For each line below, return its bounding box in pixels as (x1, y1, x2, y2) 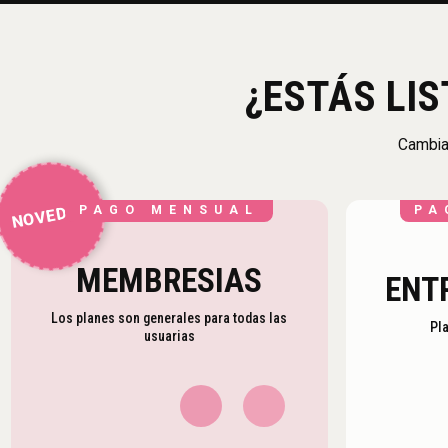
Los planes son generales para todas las (51, 309, 288, 326)
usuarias (143, 327, 195, 344)
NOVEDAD (11, 199, 91, 232)
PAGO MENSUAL (79, 203, 260, 218)
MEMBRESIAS (76, 260, 263, 300)
